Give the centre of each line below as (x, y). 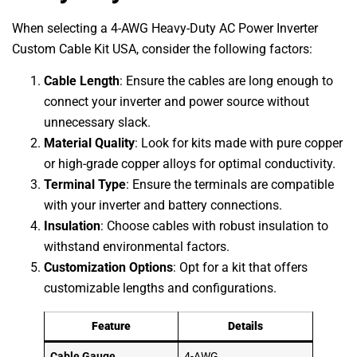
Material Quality (89, 143)
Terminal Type (85, 185)
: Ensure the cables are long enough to (226, 81)
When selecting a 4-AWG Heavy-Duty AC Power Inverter (165, 28)
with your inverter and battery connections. (163, 206)
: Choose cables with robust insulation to (214, 226)
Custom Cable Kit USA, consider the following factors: (162, 49)
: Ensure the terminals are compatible (230, 185)
